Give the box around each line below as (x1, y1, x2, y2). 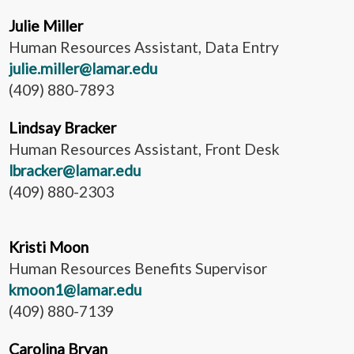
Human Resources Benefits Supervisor (9, 258, 267, 277)
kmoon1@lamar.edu (9, 280, 141, 299)
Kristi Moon (9, 237, 88, 256)
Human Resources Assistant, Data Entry (9, 37, 279, 56)
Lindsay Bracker (9, 118, 116, 137)
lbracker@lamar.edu (9, 160, 141, 179)
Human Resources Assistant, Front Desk (9, 139, 280, 158)
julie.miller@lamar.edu (9, 58, 157, 77)
